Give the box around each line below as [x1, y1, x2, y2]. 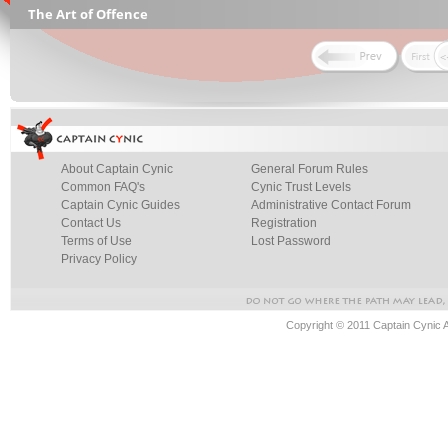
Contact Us [61, 216, 121, 230]
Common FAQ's [61, 180, 145, 194]
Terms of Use [61, 234, 132, 248]
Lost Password [251, 234, 331, 248]
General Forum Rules [251, 162, 368, 176]
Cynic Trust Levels [251, 180, 351, 194]
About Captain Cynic [61, 162, 173, 176]
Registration [251, 216, 317, 230]
